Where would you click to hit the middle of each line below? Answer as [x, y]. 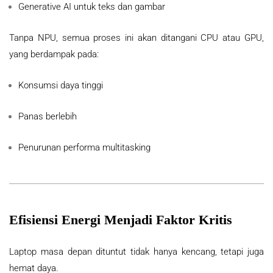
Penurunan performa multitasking [84, 148]
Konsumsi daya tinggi [61, 86]
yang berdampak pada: [54, 55]
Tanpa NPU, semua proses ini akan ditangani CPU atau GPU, [136, 38]
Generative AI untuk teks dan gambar [92, 7]
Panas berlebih [48, 117]
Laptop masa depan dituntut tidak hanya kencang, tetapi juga [136, 252]
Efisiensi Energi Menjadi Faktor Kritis [121, 220]
